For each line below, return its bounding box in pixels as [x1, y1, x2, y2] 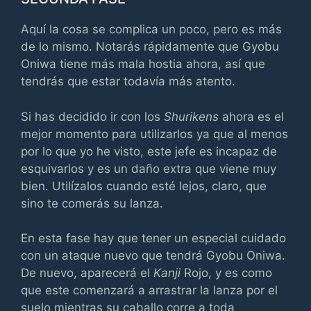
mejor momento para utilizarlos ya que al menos [21, 126, 288, 141]
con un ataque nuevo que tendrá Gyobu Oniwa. [21, 249, 285, 262]
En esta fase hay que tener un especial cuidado [21, 231, 286, 245]
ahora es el [219, 109, 284, 124]
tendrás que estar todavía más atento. [21, 74, 235, 88]
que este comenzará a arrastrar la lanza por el [21, 283, 278, 297]
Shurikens [164, 109, 219, 124]
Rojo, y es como [180, 266, 272, 280]
